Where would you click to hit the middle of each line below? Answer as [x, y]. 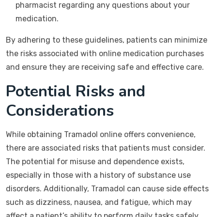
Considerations [60, 111]
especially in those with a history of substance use [98, 175]
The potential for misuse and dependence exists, [95, 162]
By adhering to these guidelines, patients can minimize [107, 40]
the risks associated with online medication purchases [105, 54]
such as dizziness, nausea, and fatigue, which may [99, 202]
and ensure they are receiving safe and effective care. [105, 67]
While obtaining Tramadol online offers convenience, [101, 134]
